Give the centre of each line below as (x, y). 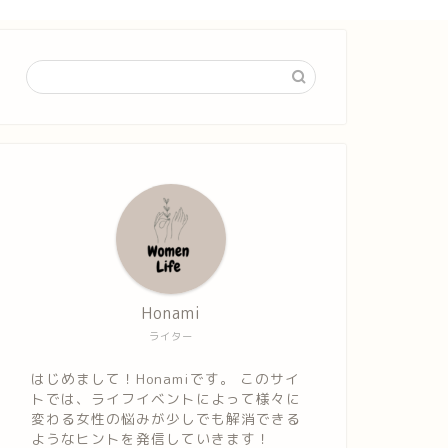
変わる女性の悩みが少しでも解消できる (165, 418)
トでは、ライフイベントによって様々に (165, 398)
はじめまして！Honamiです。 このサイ (165, 378)
